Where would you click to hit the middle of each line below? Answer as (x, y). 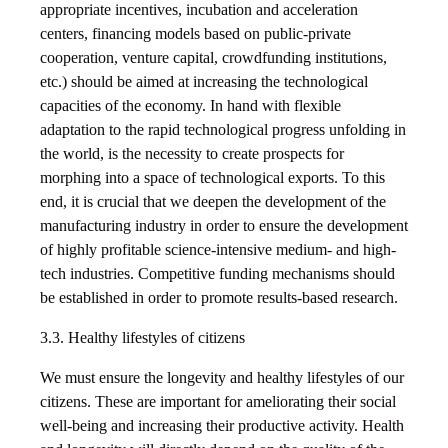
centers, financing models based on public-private (195, 34)
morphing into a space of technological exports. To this (212, 178)
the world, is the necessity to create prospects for (192, 154)
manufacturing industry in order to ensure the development (224, 226)
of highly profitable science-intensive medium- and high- (218, 250)
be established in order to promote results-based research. (219, 298)
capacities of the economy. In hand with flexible (190, 106)
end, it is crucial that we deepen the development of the (213, 202)
